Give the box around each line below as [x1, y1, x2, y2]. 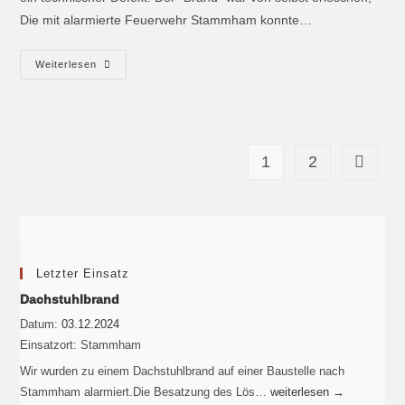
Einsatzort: [20, 337, 78, 352]
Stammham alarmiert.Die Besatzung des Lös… [20, 384, 271, 399]
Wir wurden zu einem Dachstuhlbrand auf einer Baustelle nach [20, 363, 345, 378]
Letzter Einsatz [36, 266, 130, 280]
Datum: [20, 316, 62, 331]
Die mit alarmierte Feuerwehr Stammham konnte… [20, 12, 313, 27]
